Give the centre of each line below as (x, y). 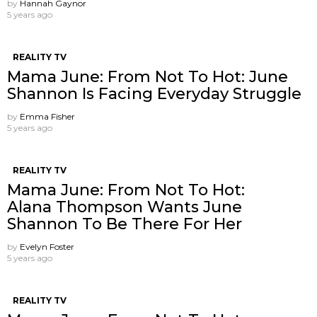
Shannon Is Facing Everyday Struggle (154, 94)
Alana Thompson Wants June (125, 207)
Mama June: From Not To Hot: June (148, 77)
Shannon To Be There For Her (125, 224)
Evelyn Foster (47, 247)
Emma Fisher (47, 117)
